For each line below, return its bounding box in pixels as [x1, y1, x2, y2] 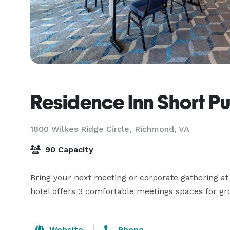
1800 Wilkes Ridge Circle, [30, 124, 135, 134]
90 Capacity [43, 145, 93, 155]
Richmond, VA [135, 124, 189, 134]
